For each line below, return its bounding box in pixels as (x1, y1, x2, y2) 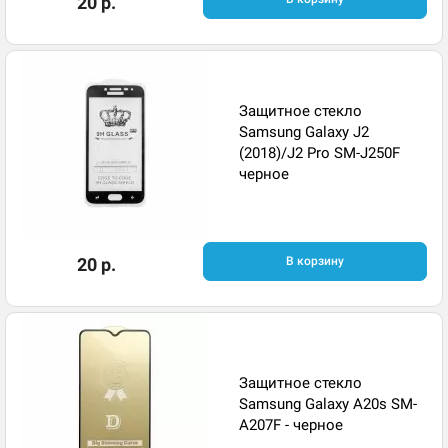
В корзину (285, 254, 344, 268)
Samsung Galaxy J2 (239, 122, 369, 141)
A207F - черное (239, 416, 343, 434)
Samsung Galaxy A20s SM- (239, 395, 417, 413)
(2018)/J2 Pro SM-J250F (239, 143, 400, 162)
